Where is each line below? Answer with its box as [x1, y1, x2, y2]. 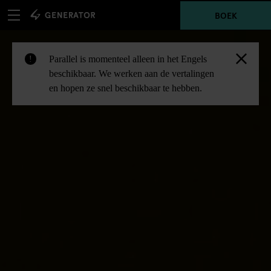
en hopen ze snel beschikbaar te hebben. [49, 83, 202, 93]
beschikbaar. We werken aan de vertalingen [49, 68, 214, 79]
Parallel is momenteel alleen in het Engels [49, 54, 207, 64]
